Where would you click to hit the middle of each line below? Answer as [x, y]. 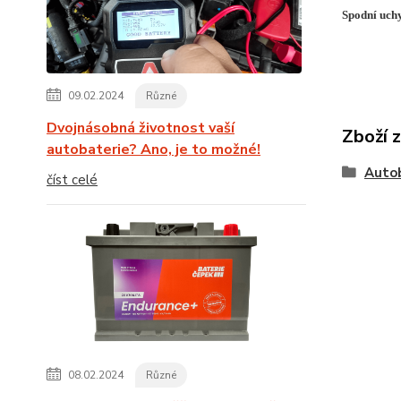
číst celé [72, 180]
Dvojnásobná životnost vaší [141, 128]
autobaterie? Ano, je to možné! [154, 149]
